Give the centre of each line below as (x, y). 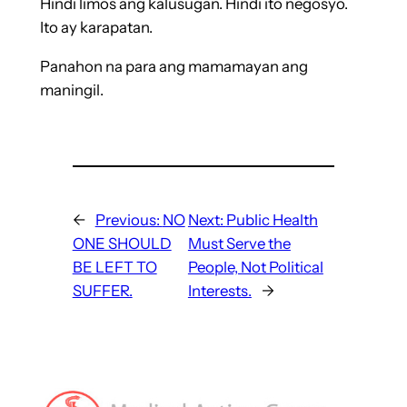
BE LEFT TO (114, 267)
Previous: (129, 219)
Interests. (219, 290)
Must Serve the (239, 243)
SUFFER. (102, 290)
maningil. (71, 89)
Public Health (272, 219)
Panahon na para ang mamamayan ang (174, 66)
